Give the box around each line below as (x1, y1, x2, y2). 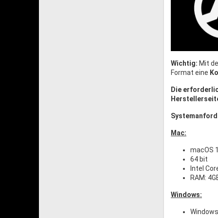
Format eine (171, 69, 210, 77)
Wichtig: (171, 59, 198, 68)
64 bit (190, 155, 208, 163)
